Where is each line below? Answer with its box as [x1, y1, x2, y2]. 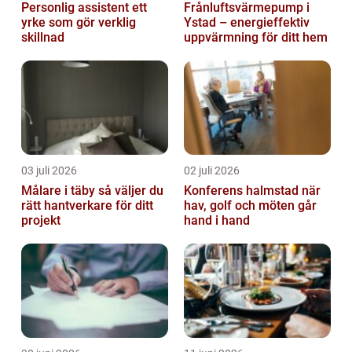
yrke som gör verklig [21, 15, 136, 31]
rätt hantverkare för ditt [21, 198, 153, 214]
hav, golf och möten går [184, 198, 317, 214]
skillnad [21, 30, 64, 46]
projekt [21, 213, 60, 229]
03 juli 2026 [21, 164, 77, 178]
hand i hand [184, 213, 250, 229]
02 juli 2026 [184, 164, 240, 178]
